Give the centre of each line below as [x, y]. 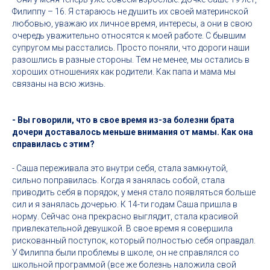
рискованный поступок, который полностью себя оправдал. [134, 240]
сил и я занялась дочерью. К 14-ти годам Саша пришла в [125, 204]
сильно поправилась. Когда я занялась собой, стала [118, 180]
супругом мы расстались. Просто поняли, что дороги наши [131, 48]
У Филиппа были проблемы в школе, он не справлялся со [126, 253]
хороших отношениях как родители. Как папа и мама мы [124, 72]
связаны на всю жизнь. [59, 84]
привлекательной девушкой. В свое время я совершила [122, 228]
